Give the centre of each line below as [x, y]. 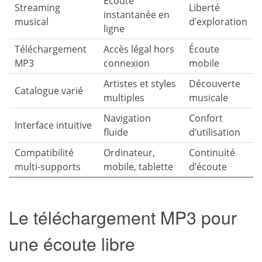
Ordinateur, [129, 153]
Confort [206, 118]
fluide [116, 132]
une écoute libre [72, 244]
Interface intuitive [53, 125]
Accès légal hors [139, 49]
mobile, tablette [138, 167]
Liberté [204, 8]
